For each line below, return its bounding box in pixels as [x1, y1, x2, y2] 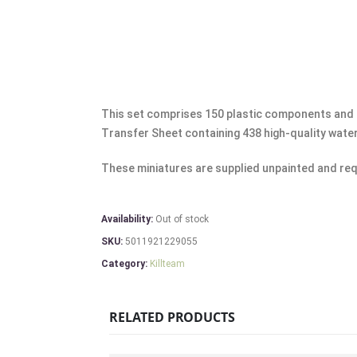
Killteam [150, 258, 185, 269]
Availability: [101, 214, 155, 225]
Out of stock [155, 214, 209, 225]
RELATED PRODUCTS [109, 308, 235, 326]
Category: [101, 258, 150, 269]
